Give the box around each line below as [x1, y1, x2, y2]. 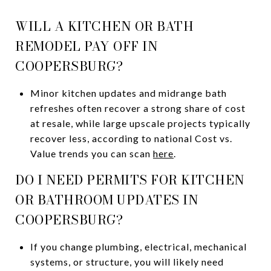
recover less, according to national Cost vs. [30, 132, 232, 144]
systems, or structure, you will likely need [30, 255, 224, 267]
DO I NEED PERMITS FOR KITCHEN [15, 169, 245, 189]
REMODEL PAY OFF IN [15, 36, 158, 56]
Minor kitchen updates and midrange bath [30, 87, 227, 99]
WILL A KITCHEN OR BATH [15, 16, 194, 36]
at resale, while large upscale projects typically [30, 117, 250, 129]
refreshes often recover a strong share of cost [30, 102, 246, 114]
